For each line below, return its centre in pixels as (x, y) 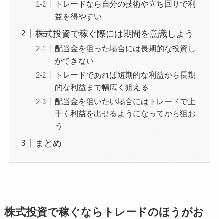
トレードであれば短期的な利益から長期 (125, 75)
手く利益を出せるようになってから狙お (125, 113)
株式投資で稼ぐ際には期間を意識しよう (114, 33)
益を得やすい (78, 16)
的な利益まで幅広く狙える (101, 87)
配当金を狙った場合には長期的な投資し (125, 48)
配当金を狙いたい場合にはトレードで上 (125, 101)
